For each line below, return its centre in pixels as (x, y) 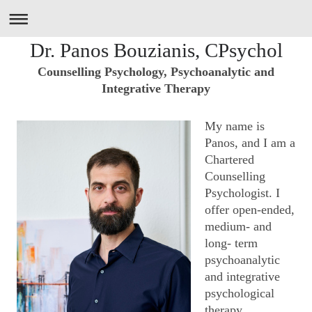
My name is (235, 126)
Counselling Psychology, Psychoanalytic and (156, 72)
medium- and (238, 226)
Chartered (229, 159)
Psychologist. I (242, 193)
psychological (240, 293)
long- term (231, 243)
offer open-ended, (250, 210)
